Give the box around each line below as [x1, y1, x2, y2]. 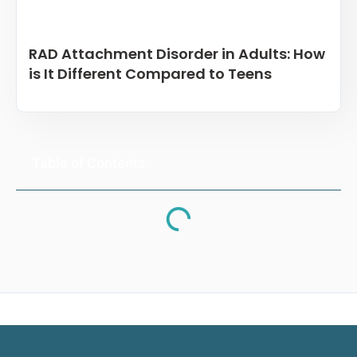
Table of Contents [32, 154, 145, 171]
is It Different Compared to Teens [29, 63, 272, 84]
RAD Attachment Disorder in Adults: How [29, 43, 325, 64]
